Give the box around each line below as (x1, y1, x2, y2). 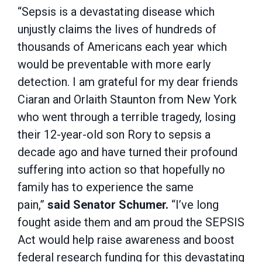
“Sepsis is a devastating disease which (18, 5, 215, 19)
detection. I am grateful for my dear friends (18, 75, 238, 89)
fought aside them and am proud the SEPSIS (18, 215, 244, 229)
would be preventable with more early (18, 57, 211, 71)
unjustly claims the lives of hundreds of (18, 22, 216, 36)
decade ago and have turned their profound (18, 145, 237, 159)
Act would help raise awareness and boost (18, 233, 235, 247)
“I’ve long (168, 198, 219, 212)
